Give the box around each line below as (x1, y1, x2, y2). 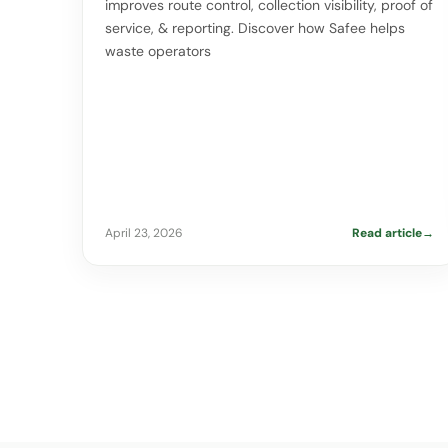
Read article (351, 225, 422, 242)
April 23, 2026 (105, 225, 183, 242)
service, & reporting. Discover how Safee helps (105, 19, 405, 38)
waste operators (105, 42, 211, 61)
